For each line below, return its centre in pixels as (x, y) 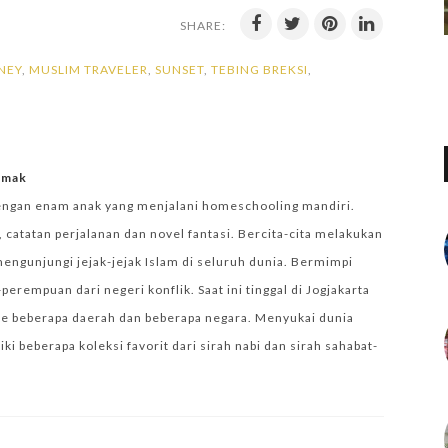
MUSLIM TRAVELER (88, 69)
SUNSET (179, 69)
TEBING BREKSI (259, 69)
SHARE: (203, 25)
